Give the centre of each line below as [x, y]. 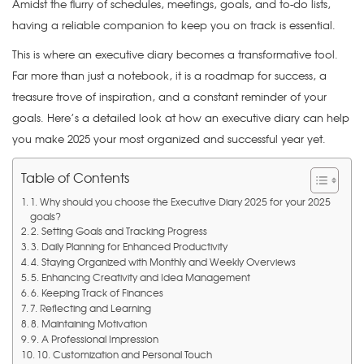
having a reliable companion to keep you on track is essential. [175, 25]
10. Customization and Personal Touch [125, 354]
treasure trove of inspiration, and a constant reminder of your [169, 96]
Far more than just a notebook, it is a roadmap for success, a [169, 75]
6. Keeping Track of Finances [97, 292]
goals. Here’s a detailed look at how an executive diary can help [181, 117]
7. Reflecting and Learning [91, 308]
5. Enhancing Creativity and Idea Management [141, 277]
